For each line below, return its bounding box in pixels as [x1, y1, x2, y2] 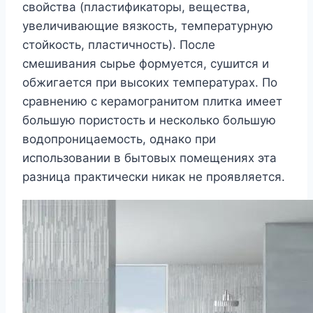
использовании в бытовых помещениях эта [22, 150, 277, 165]
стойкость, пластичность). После [22, 37, 215, 52]
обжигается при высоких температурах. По [22, 75, 277, 89]
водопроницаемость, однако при [22, 131, 216, 146]
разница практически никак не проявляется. [22, 169, 285, 184]
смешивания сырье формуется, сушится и [22, 56, 269, 71]
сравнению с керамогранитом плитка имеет [22, 94, 282, 108]
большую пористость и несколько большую [22, 112, 276, 127]
